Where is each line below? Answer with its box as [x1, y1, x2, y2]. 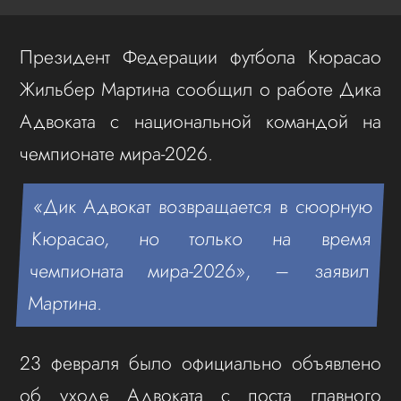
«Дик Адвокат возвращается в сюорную [32, 192, 374, 220]
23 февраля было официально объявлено [20, 348, 381, 377]
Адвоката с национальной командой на [20, 107, 381, 135]
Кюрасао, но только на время [30, 224, 372, 252]
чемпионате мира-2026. [20, 139, 219, 167]
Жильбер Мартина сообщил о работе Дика [20, 74, 381, 103]
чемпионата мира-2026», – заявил [29, 256, 371, 285]
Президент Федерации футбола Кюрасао [20, 42, 381, 71]
